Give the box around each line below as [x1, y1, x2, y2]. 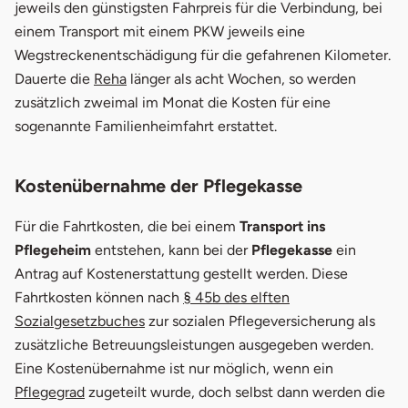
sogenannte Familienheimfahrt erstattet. [15, 117, 277, 135]
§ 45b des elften [183, 288, 290, 306]
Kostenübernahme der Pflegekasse [15, 174, 302, 197]
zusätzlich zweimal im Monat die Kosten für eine [15, 93, 331, 111]
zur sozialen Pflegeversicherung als [145, 311, 375, 330]
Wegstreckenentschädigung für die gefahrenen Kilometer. [15, 46, 391, 64]
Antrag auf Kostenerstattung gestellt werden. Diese [15, 264, 348, 282]
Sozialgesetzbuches [15, 311, 145, 330]
